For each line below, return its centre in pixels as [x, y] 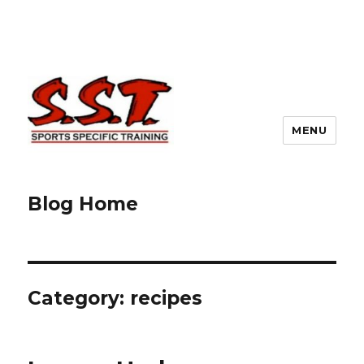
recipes [167, 299]
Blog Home [83, 204]
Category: [79, 299]
